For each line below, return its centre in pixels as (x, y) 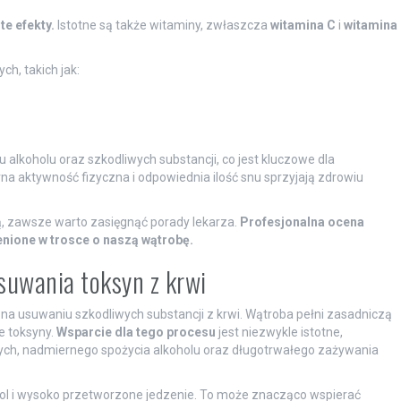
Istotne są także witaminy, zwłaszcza (162, 25)
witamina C (303, 25)
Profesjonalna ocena (302, 222)
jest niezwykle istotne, (279, 332)
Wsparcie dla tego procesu (136, 332)
